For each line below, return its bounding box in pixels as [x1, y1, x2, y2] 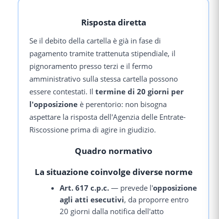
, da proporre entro [124, 195, 189, 205]
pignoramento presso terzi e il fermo [29, 61, 153, 71]
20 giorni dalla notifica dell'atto [60, 206, 164, 217]
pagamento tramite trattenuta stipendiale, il [29, 48, 175, 59]
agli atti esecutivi [60, 195, 125, 205]
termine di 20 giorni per [95, 87, 184, 97]
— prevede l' [109, 183, 153, 193]
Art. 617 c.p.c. [60, 183, 109, 193]
